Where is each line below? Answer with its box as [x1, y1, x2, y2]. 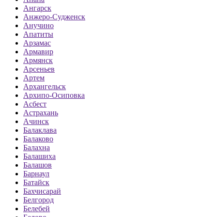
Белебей [23, 204, 50, 213]
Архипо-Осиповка [23, 91, 85, 100]
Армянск [23, 56, 53, 65]
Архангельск [23, 82, 66, 91]
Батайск [23, 178, 49, 187]
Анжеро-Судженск [23, 13, 85, 21]
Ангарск [23, 4, 51, 13]
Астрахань [23, 108, 58, 117]
